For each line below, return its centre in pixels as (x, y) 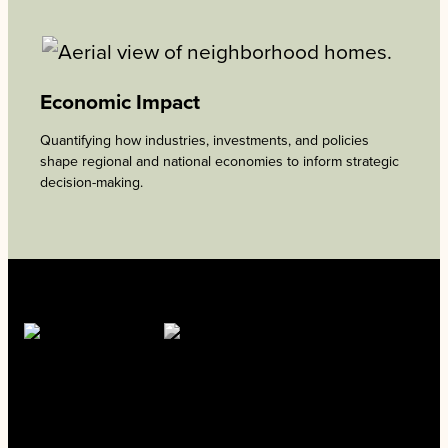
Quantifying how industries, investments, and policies (204, 140)
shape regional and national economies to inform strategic (219, 161)
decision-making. (91, 182)
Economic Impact (120, 101)
